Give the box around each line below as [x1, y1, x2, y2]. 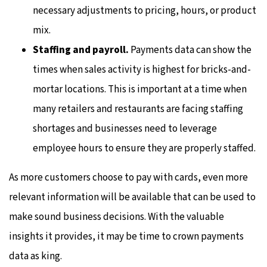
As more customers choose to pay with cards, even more [9, 170, 248, 185]
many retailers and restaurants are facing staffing [33, 102, 243, 117]
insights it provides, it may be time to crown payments [9, 229, 244, 244]
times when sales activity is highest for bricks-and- [33, 63, 251, 77]
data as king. [9, 249, 62, 264]
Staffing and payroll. [33, 43, 129, 58]
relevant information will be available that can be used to [9, 190, 256, 205]
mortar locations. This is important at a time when [33, 82, 247, 97]
